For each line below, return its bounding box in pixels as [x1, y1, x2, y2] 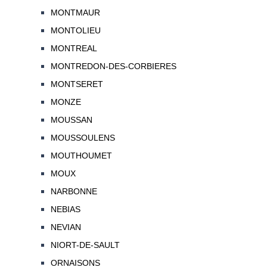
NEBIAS [50, 204, 80, 215]
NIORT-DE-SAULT [50, 240, 120, 250]
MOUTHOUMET [50, 151, 112, 161]
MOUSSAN [50, 115, 92, 125]
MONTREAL [50, 44, 97, 54]
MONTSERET [50, 79, 103, 89]
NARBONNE [50, 187, 97, 197]
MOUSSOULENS [50, 133, 115, 143]
